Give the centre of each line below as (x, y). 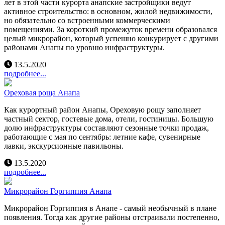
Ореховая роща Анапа (42, 92)
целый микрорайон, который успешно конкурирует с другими (111, 38)
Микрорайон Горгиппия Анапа (58, 191)
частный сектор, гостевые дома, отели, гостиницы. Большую (109, 119)
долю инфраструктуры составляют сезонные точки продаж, (106, 128)
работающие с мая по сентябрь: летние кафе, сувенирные (102, 137)
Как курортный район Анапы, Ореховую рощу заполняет (102, 109)
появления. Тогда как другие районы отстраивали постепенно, (112, 217)
